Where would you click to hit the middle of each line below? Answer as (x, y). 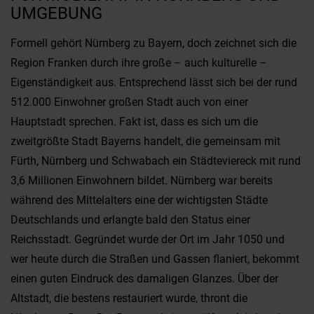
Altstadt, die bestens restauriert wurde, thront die (129, 298)
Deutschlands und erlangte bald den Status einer (130, 220)
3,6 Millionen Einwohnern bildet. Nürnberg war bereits (142, 180)
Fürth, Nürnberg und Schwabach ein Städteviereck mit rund (156, 161)
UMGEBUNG (56, 13)
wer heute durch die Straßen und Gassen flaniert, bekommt (155, 259)
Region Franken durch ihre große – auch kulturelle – (139, 63)
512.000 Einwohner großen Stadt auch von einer (129, 102)
